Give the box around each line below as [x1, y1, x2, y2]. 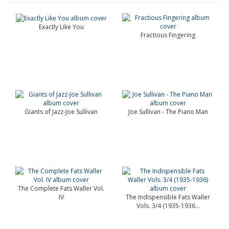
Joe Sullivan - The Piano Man [128, 107, 208, 116]
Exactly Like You [38, 22, 84, 32]
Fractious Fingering [141, 31, 195, 39]
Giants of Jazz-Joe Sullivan [25, 107, 98, 116]
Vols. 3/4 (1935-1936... [136, 201, 200, 210]
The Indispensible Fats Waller [126, 193, 210, 201]
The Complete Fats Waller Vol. [18, 184, 104, 193]
